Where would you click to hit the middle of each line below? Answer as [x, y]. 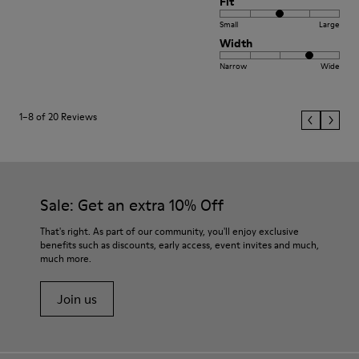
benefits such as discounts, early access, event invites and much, [179, 245]
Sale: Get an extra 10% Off [132, 205]
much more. [66, 258]
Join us [77, 299]
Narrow [233, 66]
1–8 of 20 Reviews [58, 117]
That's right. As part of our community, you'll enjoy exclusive [169, 231]
